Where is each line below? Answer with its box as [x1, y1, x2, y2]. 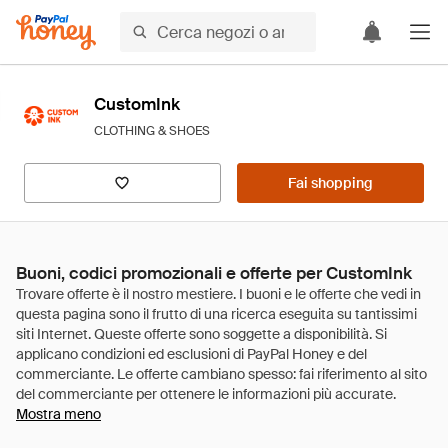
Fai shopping [287, 174, 373, 192]
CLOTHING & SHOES [94, 123, 210, 139]
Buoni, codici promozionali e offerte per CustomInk [16, 262, 412, 284]
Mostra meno [16, 405, 101, 423]
